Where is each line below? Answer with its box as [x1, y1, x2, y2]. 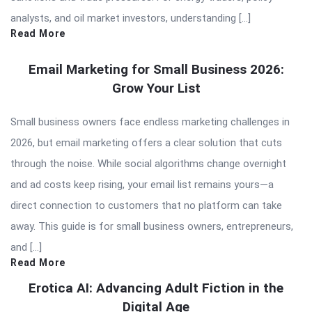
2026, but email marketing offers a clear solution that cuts [10, 136, 282, 150]
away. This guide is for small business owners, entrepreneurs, [10, 220, 293, 233]
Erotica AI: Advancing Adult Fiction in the [29, 280, 283, 297]
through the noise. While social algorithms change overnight [10, 157, 286, 171]
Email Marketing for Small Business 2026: [28, 61, 284, 78]
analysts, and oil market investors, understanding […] [10, 12, 251, 25]
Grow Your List [111, 80, 201, 97]
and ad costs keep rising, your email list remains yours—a [10, 178, 274, 192]
